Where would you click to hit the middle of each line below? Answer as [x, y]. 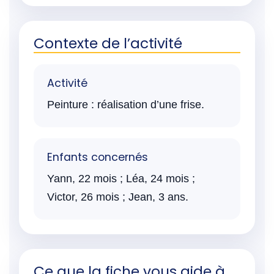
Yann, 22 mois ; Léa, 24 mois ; [121, 178]
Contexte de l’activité [108, 43]
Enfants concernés [98, 157]
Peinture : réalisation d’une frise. [126, 104]
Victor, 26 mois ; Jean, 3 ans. [118, 197]
